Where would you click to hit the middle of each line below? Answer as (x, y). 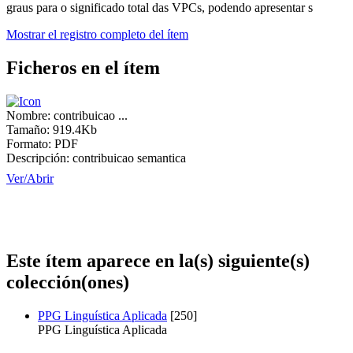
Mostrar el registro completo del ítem (97, 35)
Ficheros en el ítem (83, 68)
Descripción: (38, 158)
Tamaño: (28, 130)
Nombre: (28, 115)
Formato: (29, 144)
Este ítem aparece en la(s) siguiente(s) (158, 260)
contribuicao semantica (129, 158)
